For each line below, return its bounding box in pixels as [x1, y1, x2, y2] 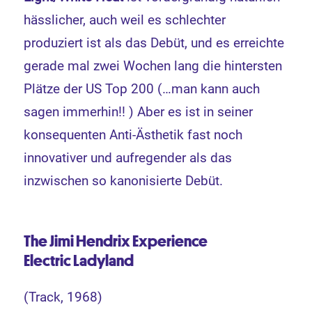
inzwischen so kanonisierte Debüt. [24, 173, 224, 189]
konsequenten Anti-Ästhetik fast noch [24, 127, 243, 143]
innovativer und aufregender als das [24, 150, 233, 166]
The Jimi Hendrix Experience [24, 231, 208, 252]
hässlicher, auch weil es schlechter [24, 12, 226, 29]
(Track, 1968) [24, 289, 103, 306]
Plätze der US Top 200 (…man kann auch [24, 81, 260, 97]
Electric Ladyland [24, 250, 134, 272]
